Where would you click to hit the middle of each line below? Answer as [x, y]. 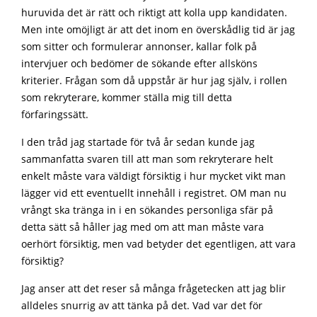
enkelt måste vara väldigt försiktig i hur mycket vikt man [154, 176]
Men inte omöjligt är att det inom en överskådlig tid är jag [158, 30]
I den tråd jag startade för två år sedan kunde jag [138, 142]
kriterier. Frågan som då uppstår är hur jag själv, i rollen [154, 81]
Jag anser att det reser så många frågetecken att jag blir [154, 289]
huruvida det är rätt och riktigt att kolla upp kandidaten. [154, 13]
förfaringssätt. [55, 115]
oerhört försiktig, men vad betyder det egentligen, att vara [158, 244]
